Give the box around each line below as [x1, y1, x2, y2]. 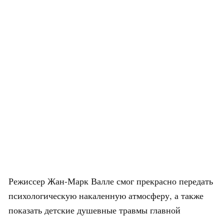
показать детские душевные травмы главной [8, 204, 180, 216]
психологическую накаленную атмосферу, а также [8, 189, 203, 202]
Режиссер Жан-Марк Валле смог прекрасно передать [8, 175, 213, 187]
